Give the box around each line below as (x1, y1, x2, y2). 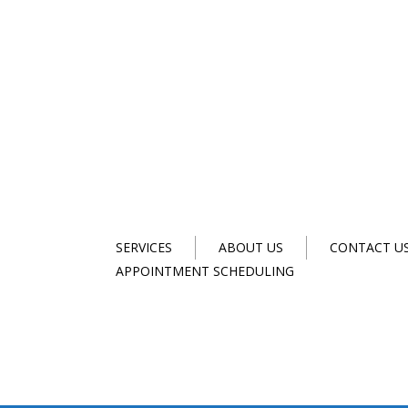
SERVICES (116, 239, 172, 256)
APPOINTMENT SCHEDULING (116, 262, 294, 280)
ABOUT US (219, 239, 283, 256)
